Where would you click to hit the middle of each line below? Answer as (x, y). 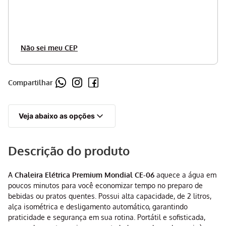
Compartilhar (30, 82)
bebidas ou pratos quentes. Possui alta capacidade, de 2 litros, (110, 196)
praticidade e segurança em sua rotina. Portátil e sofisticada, (107, 217)
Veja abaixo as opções (57, 116)
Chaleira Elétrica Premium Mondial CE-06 (84, 175)
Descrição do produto (69, 151)
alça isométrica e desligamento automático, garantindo (98, 207)
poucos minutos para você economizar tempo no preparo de (105, 186)
